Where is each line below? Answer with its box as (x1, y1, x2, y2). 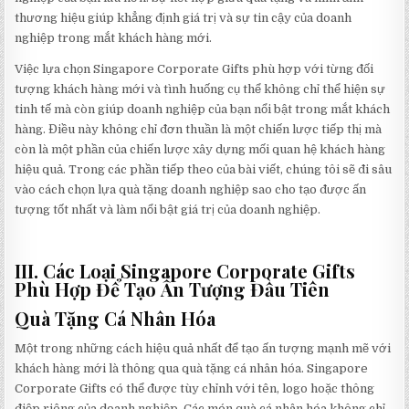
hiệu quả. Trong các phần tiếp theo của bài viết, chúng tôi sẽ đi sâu (15, 163, 393, 177)
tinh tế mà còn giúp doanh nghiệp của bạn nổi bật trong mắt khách (15, 102, 391, 117)
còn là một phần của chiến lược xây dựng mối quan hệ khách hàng (15, 142, 386, 157)
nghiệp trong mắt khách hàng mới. (15, 31, 213, 46)
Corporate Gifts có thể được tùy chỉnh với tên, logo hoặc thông (15, 382, 375, 396)
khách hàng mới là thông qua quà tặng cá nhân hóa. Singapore (15, 362, 369, 376)
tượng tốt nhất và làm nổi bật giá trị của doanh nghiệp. (15, 203, 321, 217)
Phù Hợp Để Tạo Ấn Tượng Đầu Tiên (15, 277, 330, 302)
